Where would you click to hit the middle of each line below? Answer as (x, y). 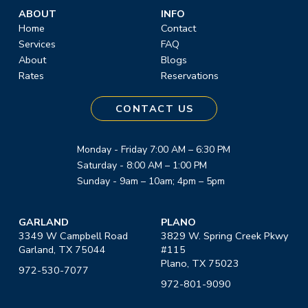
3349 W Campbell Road (73, 236)
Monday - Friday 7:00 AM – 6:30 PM (154, 149)
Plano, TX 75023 (200, 264)
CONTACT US (155, 108)
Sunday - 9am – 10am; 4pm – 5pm (151, 181)
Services (37, 44)
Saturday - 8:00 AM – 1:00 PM (142, 165)
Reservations (189, 75)
